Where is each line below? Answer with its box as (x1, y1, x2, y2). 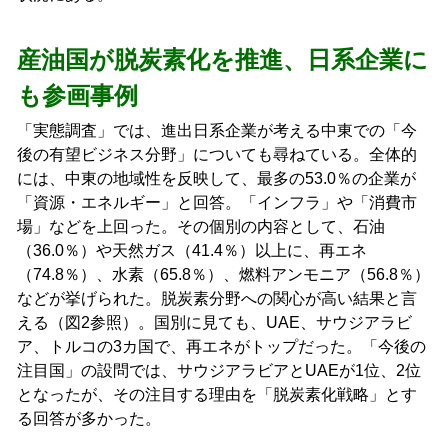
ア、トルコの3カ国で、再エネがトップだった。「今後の (16, 338, 426, 356)
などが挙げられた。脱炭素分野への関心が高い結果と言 (16, 290, 417, 308)
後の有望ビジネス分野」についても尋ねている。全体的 (16, 146, 417, 164)
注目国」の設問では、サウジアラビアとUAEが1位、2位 (16, 362, 421, 380)
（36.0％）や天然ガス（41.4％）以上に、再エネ (16, 242, 367, 260)
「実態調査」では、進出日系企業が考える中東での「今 (16, 122, 417, 140)
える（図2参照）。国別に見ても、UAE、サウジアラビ (16, 314, 412, 332)
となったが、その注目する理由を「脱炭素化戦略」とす (16, 386, 417, 404)
